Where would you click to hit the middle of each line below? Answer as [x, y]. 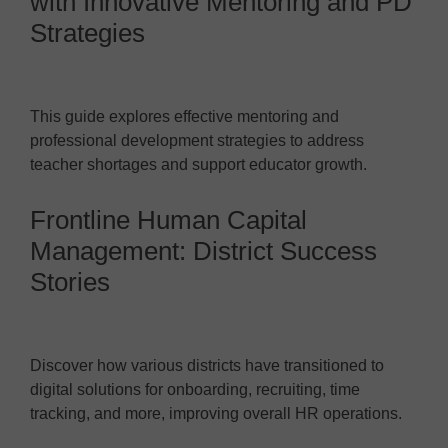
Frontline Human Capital [168, 219]
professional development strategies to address [197, 140]
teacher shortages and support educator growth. [198, 164]
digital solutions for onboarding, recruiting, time [195, 389]
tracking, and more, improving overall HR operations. [216, 413]
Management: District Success [203, 250]
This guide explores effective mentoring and [184, 116]
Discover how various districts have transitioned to [207, 365]
